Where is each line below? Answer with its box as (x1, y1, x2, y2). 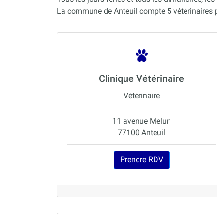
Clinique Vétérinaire (99, 73, 184, 85)
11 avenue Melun (112, 116, 171, 126)
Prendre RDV (120, 155, 163, 165)
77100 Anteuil (118, 128, 165, 138)
